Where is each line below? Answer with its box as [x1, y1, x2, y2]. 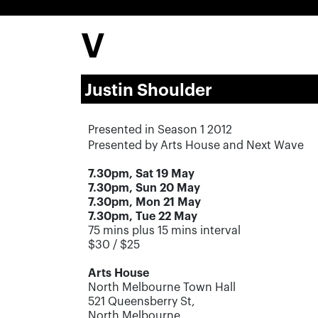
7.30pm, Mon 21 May [88, 197, 201, 208]
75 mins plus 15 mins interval [88, 225, 241, 236]
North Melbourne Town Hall [88, 282, 236, 293]
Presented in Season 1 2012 [88, 124, 232, 136]
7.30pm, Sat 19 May [88, 168, 194, 180]
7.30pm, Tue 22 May [88, 211, 197, 222]
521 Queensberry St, [88, 296, 195, 307]
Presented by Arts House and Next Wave [88, 140, 304, 151]
